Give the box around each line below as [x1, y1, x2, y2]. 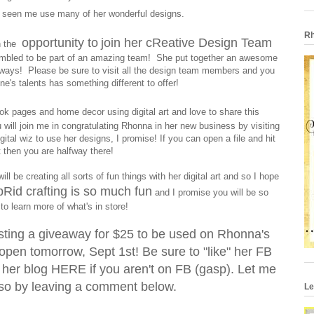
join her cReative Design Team [100, 36, 272, 50]
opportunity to [21, 36, 98, 50]
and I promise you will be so [151, 187, 268, 198]
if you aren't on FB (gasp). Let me [86, 262, 276, 277]
